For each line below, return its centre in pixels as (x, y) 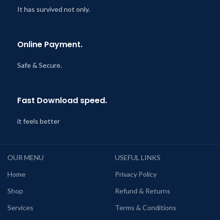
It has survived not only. (54, 9)
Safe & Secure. (40, 65)
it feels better (39, 121)
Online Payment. (50, 44)
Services (20, 207)
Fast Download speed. (62, 100)
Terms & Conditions (145, 207)
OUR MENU (26, 157)
